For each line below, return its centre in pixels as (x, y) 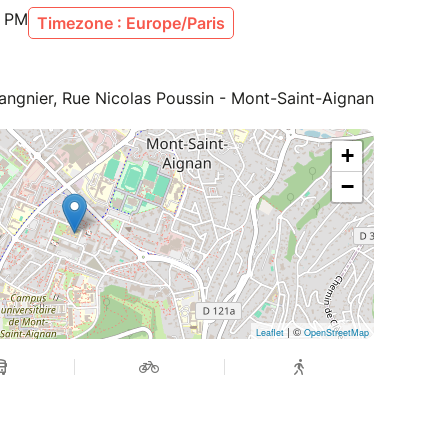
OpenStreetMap (336, 333)
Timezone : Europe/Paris (131, 23)
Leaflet (270, 333)
